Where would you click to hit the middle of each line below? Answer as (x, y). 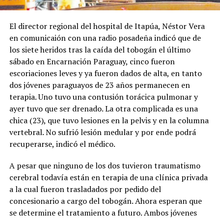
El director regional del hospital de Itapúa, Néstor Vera (107, 26)
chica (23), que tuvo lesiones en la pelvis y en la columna (109, 121)
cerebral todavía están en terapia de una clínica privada (108, 178)
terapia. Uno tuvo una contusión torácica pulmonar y (103, 97)
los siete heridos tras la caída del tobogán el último (100, 50)
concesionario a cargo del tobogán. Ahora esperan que (105, 201)
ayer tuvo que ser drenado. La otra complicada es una (103, 109)
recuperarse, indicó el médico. (62, 144)
